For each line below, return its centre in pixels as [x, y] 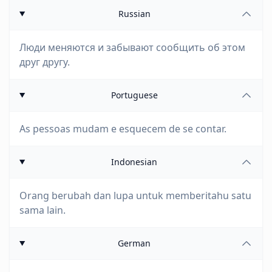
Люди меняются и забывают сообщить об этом [132, 47]
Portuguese [134, 95]
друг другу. [45, 62]
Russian [134, 14]
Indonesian [134, 162]
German [134, 243]
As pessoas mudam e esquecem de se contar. [123, 129]
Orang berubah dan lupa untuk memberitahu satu [135, 195]
